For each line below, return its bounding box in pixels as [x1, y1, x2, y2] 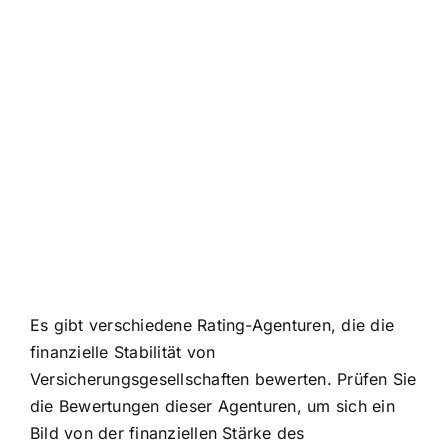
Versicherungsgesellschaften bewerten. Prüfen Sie [30, 369, 417, 390]
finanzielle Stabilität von [30, 342, 216, 363]
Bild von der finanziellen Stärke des [30, 423, 305, 444]
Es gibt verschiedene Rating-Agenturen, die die [30, 315, 395, 336]
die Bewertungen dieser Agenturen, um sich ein [30, 396, 395, 417]
